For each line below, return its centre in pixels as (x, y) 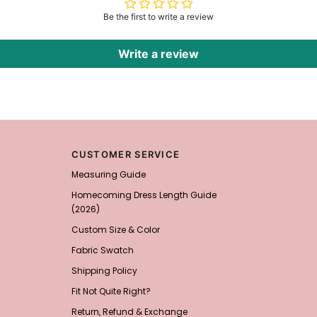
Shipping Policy (104, 271)
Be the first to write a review (158, 17)
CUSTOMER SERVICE (126, 155)
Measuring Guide (108, 175)
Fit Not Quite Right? (111, 292)
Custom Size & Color (115, 230)
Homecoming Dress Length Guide (144, 195)
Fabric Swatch (102, 250)
